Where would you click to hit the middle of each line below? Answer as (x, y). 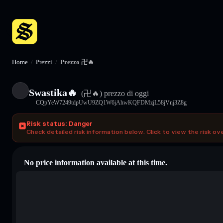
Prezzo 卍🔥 (77, 62)
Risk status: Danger (59, 124)
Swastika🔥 (53, 92)
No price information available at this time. (96, 162)
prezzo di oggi (125, 93)
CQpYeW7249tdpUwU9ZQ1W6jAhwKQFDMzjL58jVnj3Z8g (111, 102)
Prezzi (44, 62)
